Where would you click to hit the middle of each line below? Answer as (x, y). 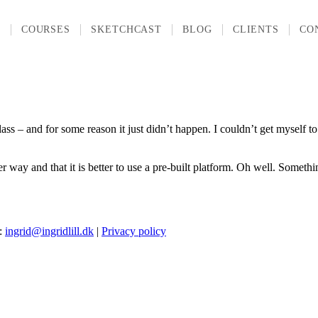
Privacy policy (134, 231)
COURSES (46, 29)
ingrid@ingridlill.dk (49, 231)
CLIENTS (256, 29)
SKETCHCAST (127, 29)
